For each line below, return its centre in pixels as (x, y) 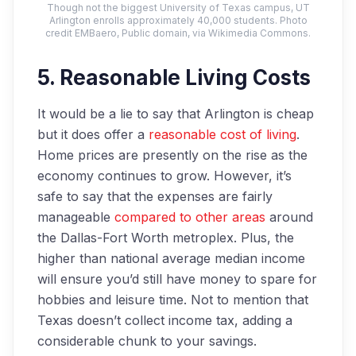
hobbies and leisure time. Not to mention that (173, 299)
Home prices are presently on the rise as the (172, 155)
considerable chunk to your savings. (147, 341)
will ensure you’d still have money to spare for (177, 279)
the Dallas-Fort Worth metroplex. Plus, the (166, 237)
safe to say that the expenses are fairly (155, 196)
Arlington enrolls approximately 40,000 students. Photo (178, 20)
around (289, 217)
